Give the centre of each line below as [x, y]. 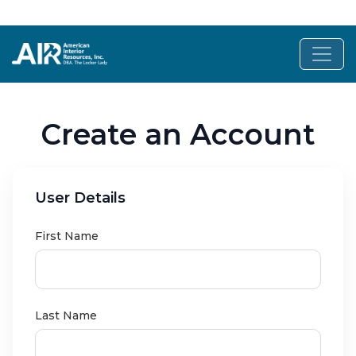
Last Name [66, 315]
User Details [80, 198]
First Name [67, 236]
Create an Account [178, 134]
